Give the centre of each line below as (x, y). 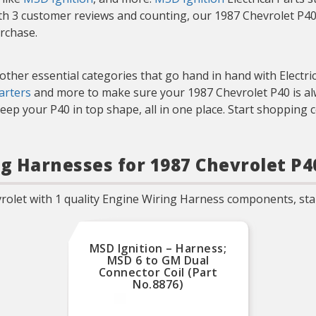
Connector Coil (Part (158, 272)
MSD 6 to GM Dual (158, 260)
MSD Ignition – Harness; (158, 248)
